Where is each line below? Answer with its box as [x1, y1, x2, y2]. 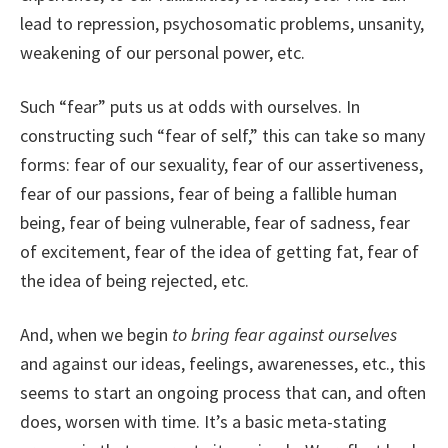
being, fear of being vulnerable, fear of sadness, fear [20, 211, 410, 234]
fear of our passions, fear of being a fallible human [20, 182, 397, 205]
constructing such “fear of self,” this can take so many [20, 124, 425, 147]
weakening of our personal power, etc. [20, 41, 305, 64]
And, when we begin [20, 323, 172, 346]
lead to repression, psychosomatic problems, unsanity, [20, 12, 424, 35]
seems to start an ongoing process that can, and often [20, 381, 426, 404]
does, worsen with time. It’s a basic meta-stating [20, 410, 387, 433]
